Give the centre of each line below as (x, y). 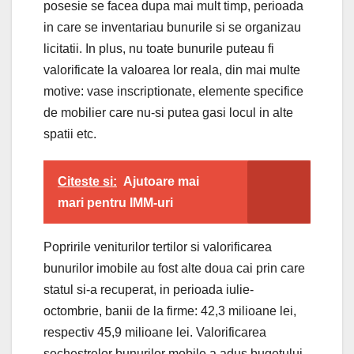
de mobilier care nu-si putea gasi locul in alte (168, 112)
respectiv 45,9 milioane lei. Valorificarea (155, 332)
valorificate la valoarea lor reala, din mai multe (172, 70)
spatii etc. (70, 134)
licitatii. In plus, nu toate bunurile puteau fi (159, 48)
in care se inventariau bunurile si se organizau (172, 27)
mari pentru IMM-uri (115, 202)
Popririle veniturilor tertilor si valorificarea (158, 247)
